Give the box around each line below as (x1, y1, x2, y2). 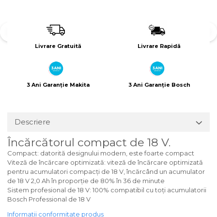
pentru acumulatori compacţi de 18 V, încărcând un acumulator (7, 168, 205, 176)
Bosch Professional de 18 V (7, 195, 91, 203)
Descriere (15, 117, 50, 127)
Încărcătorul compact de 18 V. (7, 136, 170, 150)
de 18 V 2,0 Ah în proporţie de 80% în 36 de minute (7, 177, 165, 185)
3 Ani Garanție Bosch (128, 81, 190, 89)
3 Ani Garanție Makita (26, 81, 90, 89)
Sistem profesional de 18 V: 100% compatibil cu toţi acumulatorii (7, 186, 206, 194)
